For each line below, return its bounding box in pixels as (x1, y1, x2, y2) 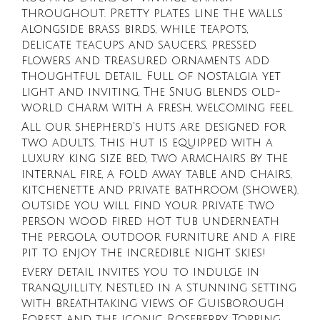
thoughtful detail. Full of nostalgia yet (21, 70, 281, 83)
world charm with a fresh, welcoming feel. (21, 101, 294, 114)
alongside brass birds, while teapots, (21, 23, 248, 36)
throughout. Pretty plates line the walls (21, 7, 283, 20)
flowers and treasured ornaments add (21, 54, 269, 67)
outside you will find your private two (21, 199, 274, 212)
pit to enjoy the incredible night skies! (21, 246, 266, 259)
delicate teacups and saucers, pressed (21, 39, 256, 51)
